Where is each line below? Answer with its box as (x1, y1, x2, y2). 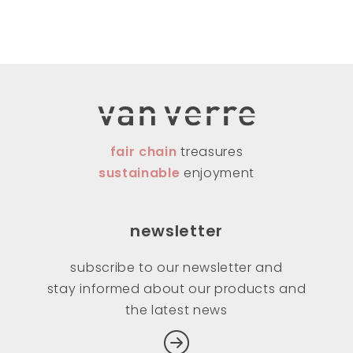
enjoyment (180, 163, 255, 182)
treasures (180, 142, 243, 161)
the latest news (125, 300, 228, 319)
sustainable (98, 163, 180, 182)
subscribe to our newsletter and (70, 258, 283, 277)
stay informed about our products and (46, 279, 307, 298)
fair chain (110, 142, 181, 161)
